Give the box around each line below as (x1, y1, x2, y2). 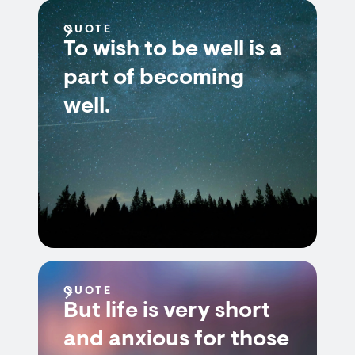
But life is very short (63, 300, 270, 323)
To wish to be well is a (63, 39, 282, 61)
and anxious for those (63, 329, 289, 351)
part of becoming (63, 67, 244, 90)
